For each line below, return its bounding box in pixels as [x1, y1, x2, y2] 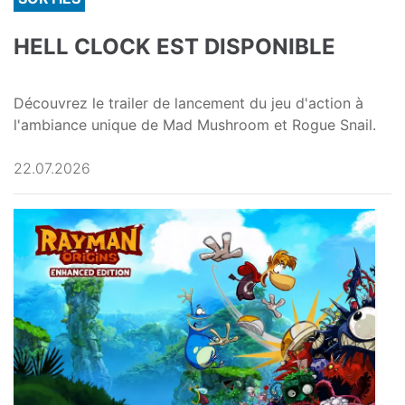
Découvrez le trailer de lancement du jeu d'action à [14, 93, 363, 112]
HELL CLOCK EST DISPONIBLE [14, 33, 335, 60]
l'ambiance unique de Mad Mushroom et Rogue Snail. [14, 115, 376, 134]
